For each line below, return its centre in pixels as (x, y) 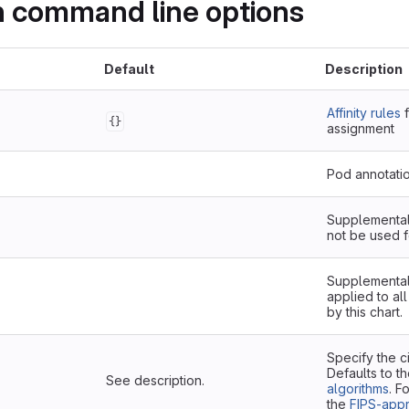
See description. (155, 380)
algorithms (358, 388)
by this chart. (365, 312)
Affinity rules (364, 113)
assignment (361, 128)
